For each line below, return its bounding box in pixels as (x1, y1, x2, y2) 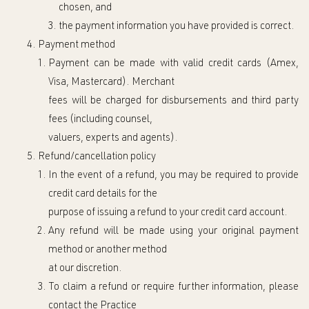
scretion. (83, 263, 122, 274)
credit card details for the (48, 189, 157, 199)
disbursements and (161, 96, 252, 106)
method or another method (48, 245, 167, 255)
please (269, 282, 299, 292)
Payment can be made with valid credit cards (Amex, (48, 59, 299, 69)
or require (131, 282, 178, 292)
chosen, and (59, 3, 112, 13)
